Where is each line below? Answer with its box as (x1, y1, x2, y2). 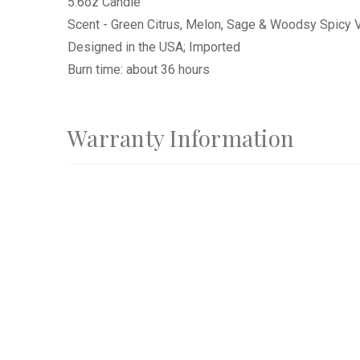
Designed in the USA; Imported (67, 39, 240, 55)
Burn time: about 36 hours (67, 61, 210, 77)
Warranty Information (67, 122, 294, 153)
